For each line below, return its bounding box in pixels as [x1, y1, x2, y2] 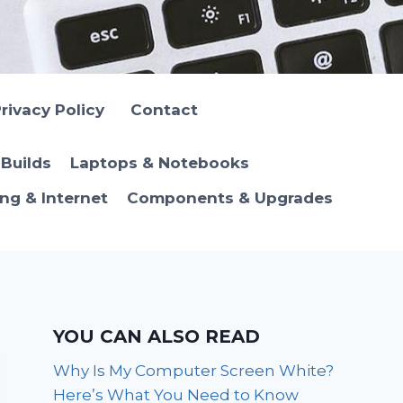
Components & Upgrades [126, 189, 333, 208]
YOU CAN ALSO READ [53, 325, 261, 347]
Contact [130, 100, 198, 119]
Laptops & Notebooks [69, 154, 249, 173]
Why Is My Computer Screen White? [53, 361, 335, 380]
